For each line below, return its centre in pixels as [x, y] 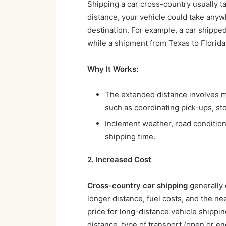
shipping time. [130, 136]
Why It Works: [113, 69]
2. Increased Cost [119, 159]
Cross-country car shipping [137, 185]
